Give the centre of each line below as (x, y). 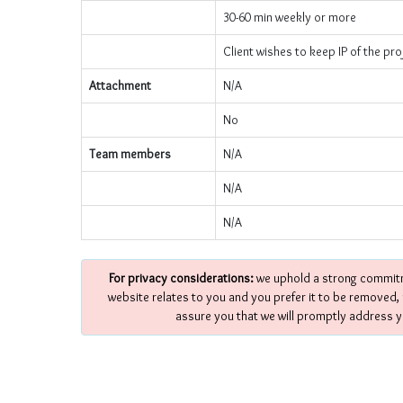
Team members (130, 154)
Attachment (120, 85)
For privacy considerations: (181, 278)
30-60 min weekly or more (290, 17)
